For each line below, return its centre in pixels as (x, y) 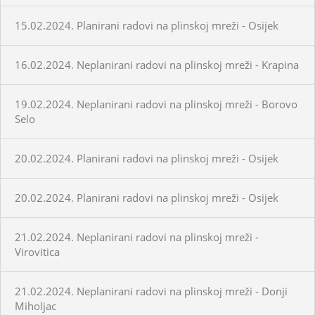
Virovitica (37, 251)
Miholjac (36, 306)
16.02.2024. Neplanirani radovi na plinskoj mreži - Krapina (157, 64)
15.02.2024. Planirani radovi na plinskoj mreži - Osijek (147, 25)
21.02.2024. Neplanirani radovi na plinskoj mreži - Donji (151, 291)
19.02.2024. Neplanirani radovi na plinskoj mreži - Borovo (156, 104)
